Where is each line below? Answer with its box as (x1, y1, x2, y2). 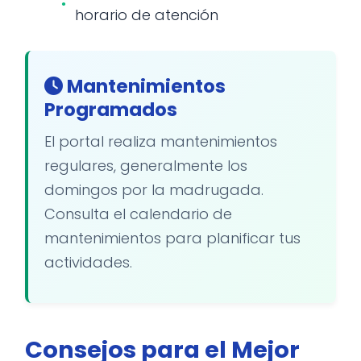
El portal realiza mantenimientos (44, 131, 277, 151)
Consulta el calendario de (44, 204, 232, 224)
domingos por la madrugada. (44, 180, 263, 200)
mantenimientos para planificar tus (44, 228, 301, 248)
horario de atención (75, 5, 218, 25)
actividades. (44, 252, 132, 272)
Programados (44, 97, 177, 122)
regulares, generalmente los (44, 156, 247, 176)
